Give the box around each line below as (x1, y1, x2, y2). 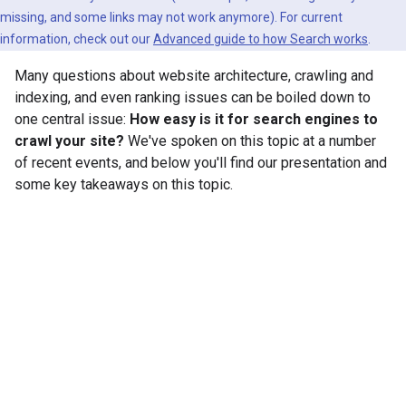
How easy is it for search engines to (130, 111, 378, 128)
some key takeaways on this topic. (14, 176, 233, 193)
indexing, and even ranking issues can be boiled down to (14, 89, 371, 106)
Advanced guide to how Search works (153, 32, 368, 46)
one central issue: (14, 111, 130, 128)
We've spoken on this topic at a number (124, 132, 376, 150)
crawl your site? (14, 132, 124, 150)
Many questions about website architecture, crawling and (14, 67, 373, 84)
